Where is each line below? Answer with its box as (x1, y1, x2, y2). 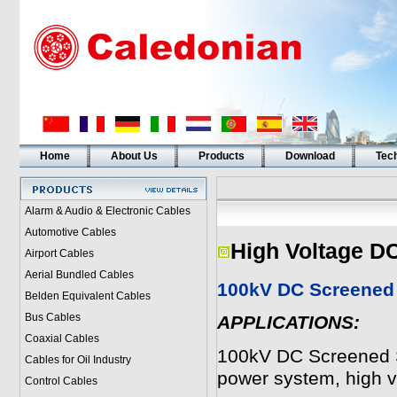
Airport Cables (24, 247, 94, 260)
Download (284, 150, 335, 162)
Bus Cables (24, 311, 81, 323)
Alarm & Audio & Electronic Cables (24, 205, 191, 217)
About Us (110, 150, 158, 162)
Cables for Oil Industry (24, 354, 131, 366)
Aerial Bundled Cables (24, 269, 134, 281)
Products (198, 150, 245, 162)
